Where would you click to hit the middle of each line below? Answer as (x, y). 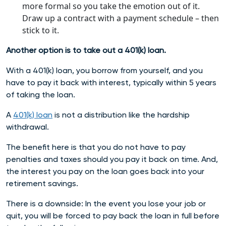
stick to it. (43, 30)
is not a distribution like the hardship (121, 115)
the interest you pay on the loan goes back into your (105, 171)
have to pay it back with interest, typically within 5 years (111, 82)
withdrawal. (29, 127)
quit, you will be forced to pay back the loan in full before (113, 215)
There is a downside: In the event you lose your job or (106, 203)
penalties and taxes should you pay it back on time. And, (112, 159)
